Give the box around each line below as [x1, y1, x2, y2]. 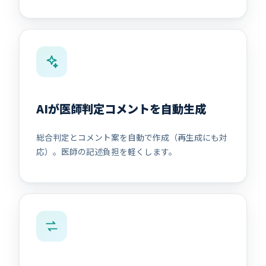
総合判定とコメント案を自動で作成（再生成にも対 [36, 131, 227, 144]
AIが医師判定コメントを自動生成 [36, 100, 206, 117]
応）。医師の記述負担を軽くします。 [36, 145, 177, 158]
